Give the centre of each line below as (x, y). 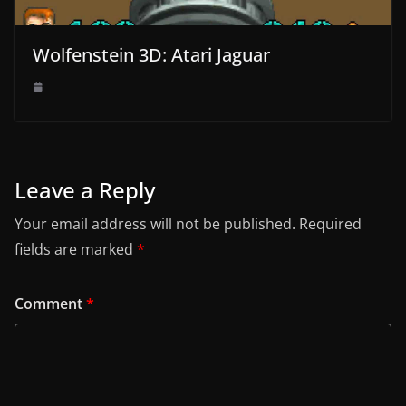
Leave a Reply (85, 189)
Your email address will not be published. (155, 223)
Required (330, 223)
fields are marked (76, 249)
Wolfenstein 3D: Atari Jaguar (151, 54)
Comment (50, 303)
